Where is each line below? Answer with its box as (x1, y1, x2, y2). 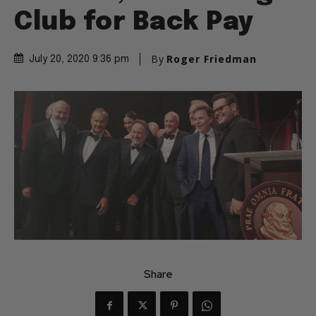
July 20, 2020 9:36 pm (29, 54, 129, 65)
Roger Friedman (166, 52, 257, 66)
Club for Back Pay (14, 10, 254, 36)
